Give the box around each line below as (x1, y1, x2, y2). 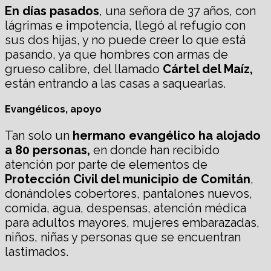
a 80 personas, (5, 142, 90, 157)
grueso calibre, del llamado (5, 62, 163, 77)
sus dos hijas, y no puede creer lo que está (5, 33, 246, 48)
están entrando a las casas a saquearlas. (5, 76, 226, 91)
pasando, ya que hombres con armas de (5, 47, 228, 62)
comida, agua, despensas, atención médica (5, 200, 246, 215)
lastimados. (5, 244, 68, 259)
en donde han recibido (90, 142, 220, 157)
